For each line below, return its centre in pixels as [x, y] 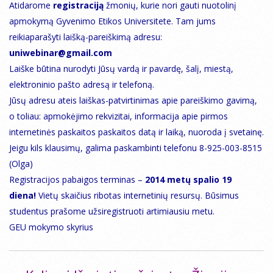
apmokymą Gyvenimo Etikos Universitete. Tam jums [112, 21]
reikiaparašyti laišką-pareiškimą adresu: [86, 37]
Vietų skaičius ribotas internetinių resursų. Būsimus [137, 195]
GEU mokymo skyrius [51, 227]
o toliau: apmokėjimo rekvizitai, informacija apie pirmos [119, 116]
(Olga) [21, 164]
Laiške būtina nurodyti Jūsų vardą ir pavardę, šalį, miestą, [121, 69]
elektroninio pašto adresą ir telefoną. [82, 84]
